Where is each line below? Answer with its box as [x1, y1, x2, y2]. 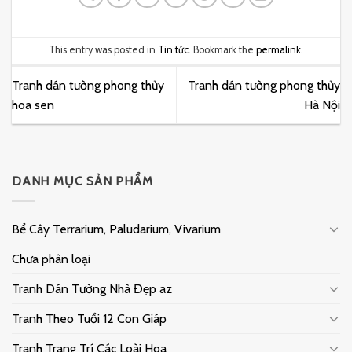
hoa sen [12, 97, 54, 112]
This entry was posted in [49, 44, 158, 57]
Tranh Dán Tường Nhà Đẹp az [12, 280, 172, 296]
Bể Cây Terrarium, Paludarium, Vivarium [12, 221, 221, 236]
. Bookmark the [189, 44, 256, 57]
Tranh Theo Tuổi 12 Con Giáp [12, 310, 167, 326]
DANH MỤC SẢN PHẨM [12, 174, 153, 189]
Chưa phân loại [12, 251, 90, 266]
